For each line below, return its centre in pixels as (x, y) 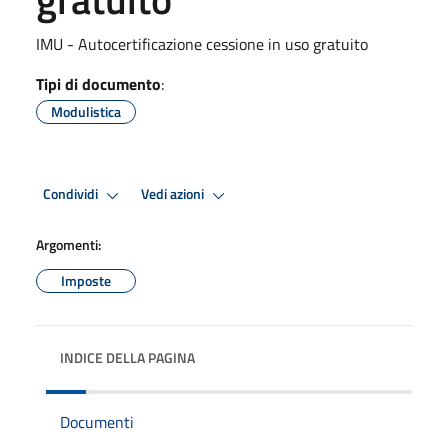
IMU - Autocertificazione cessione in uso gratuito (202, 43)
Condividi (72, 194)
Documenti (97, 421)
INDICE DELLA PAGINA (127, 357)
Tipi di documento (98, 83)
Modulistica (86, 111)
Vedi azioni (174, 194)
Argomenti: (68, 244)
